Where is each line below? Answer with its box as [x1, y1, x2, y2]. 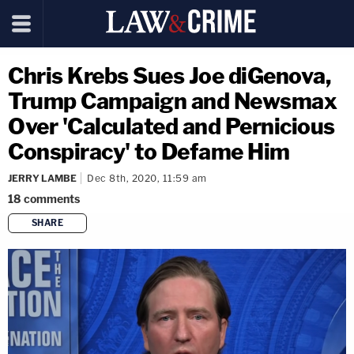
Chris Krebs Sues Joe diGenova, [8, 62, 330, 89]
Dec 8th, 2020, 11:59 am [87, 172, 207, 184]
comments [24, 192, 80, 205]
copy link [185, 242, 224, 255]
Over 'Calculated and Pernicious [8, 113, 335, 140]
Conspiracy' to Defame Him [8, 138, 290, 165]
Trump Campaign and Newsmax [8, 88, 337, 115]
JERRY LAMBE [8, 172, 77, 184]
